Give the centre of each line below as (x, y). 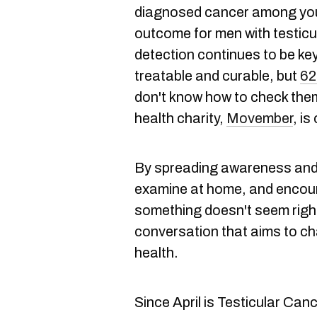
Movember (260, 118)
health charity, (180, 118)
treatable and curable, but (217, 76)
